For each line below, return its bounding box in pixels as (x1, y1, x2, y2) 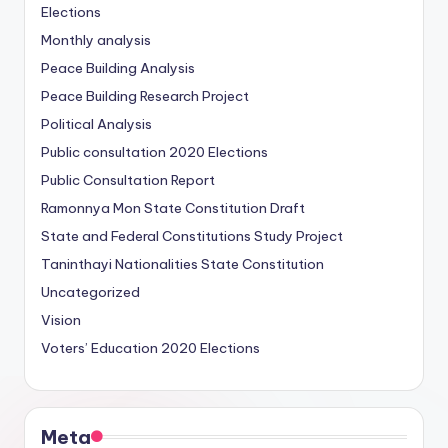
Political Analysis (41, 115, 152, 134)
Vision (41, 311, 81, 330)
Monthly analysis (41, 31, 151, 50)
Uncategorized (41, 283, 140, 302)
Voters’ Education (41, 339, 161, 358)
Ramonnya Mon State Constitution (41, 199, 270, 218)
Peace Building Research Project (41, 87, 249, 106)
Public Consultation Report (41, 171, 215, 190)
